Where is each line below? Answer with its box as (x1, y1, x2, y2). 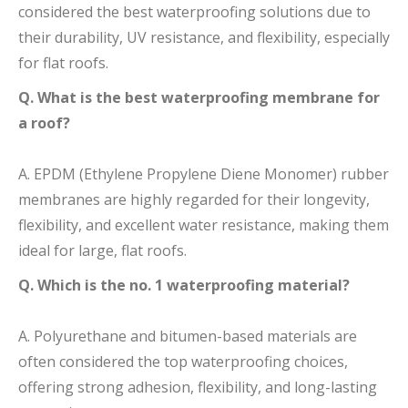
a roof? (18, 112, 70, 133)
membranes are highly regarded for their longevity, (18, 189, 370, 209)
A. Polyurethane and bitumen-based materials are (18, 325, 357, 346)
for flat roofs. (18, 52, 108, 73)
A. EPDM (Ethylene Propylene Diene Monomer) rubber (18, 163, 389, 184)
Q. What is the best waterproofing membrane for (18, 87, 380, 107)
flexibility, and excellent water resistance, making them (18, 214, 389, 235)
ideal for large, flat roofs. (18, 240, 187, 260)
